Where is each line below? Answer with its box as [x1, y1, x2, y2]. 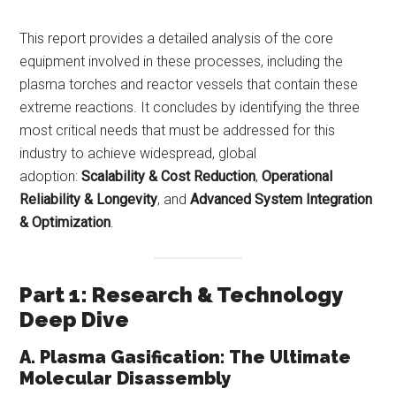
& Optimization [19, 214, 111, 232]
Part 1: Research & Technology [19, 281, 343, 308]
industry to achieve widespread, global [19, 145, 257, 163]
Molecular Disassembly [19, 367, 232, 389]
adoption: [19, 168, 82, 186]
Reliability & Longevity [19, 191, 158, 209]
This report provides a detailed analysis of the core [19, 30, 334, 48]
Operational [262, 168, 333, 186]
